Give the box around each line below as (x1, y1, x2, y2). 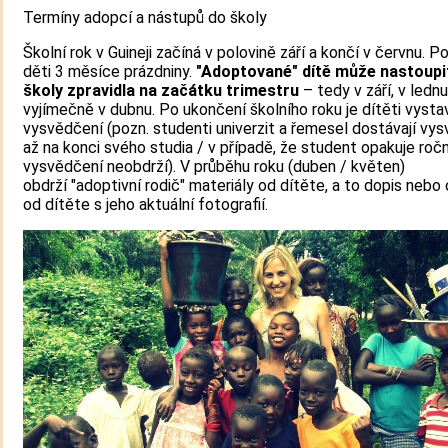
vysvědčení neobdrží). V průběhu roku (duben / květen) (23, 157, 405, 177)
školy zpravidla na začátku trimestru (23, 81, 303, 101)
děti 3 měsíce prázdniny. (23, 62, 196, 82)
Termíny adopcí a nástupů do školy (23, 8, 267, 28)
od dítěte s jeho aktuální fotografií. (23, 195, 268, 215)
